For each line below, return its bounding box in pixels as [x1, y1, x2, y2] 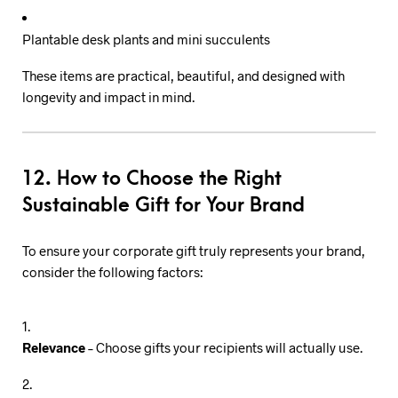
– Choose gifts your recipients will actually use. [85, 339, 362, 356]
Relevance [22, 339, 85, 356]
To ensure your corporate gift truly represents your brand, [22, 242, 365, 259]
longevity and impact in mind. [22, 88, 195, 105]
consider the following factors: [22, 263, 203, 280]
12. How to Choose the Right [22, 168, 282, 191]
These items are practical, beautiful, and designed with [22, 67, 345, 84]
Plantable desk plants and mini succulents [22, 30, 270, 47]
